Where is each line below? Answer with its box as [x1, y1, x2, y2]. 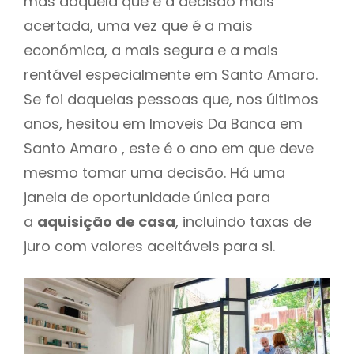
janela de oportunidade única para [24, 186, 270, 207]
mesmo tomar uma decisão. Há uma [24, 162, 285, 183]
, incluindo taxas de [175, 211, 311, 232]
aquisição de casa [37, 211, 175, 232]
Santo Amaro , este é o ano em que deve [24, 137, 314, 158]
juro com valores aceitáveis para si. [24, 235, 275, 256]
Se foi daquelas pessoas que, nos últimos [24, 88, 318, 109]
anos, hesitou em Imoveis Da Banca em [24, 113, 303, 134]
